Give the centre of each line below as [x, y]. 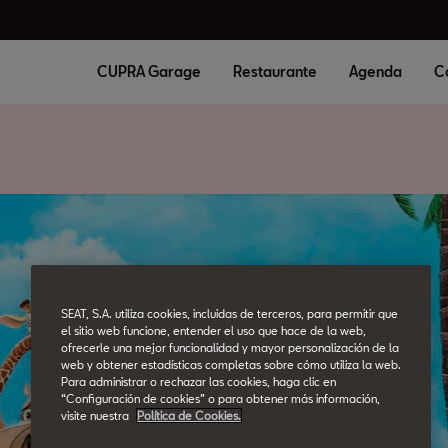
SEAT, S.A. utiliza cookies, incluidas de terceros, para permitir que [229, 314]
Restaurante [274, 71]
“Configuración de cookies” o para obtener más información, [220, 399]
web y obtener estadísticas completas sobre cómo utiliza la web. [231, 365]
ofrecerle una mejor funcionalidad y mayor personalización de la [230, 348]
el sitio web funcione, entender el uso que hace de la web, [213, 331]
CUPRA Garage [148, 71]
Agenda [375, 71]
